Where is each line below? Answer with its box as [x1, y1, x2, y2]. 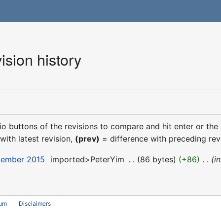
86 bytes [140, 154, 174, 164]
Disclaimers [19, 200, 51, 208]
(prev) [75, 133, 100, 144]
